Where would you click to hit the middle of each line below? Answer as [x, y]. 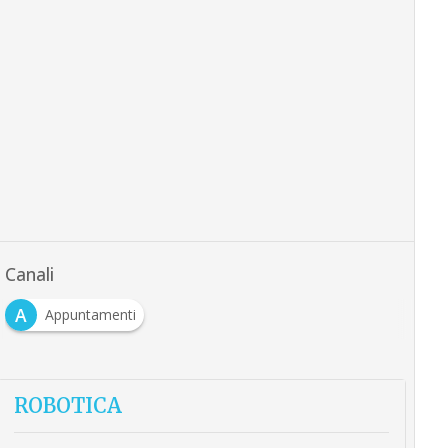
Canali [29, 274]
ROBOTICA [67, 406]
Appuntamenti [90, 315]
